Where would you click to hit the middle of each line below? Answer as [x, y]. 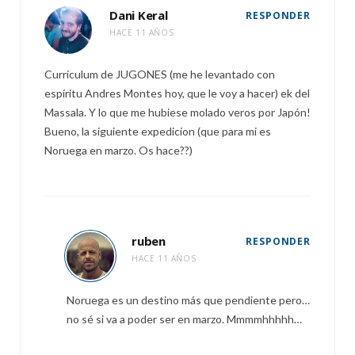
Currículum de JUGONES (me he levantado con [160, 74]
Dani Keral [139, 15]
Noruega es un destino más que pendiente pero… [188, 300]
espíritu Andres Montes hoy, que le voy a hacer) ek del [177, 93]
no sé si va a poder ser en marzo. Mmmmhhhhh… [184, 319]
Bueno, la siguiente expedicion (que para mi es [158, 131]
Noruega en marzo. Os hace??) [118, 150]
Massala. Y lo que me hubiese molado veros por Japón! [177, 112]
